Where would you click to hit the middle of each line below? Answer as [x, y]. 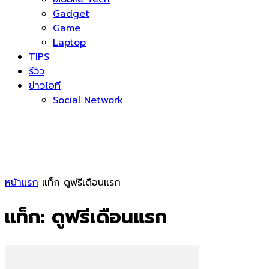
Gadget [71, 14]
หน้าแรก [22, 183]
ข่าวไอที [45, 86]
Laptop [69, 43]
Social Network [88, 100]
